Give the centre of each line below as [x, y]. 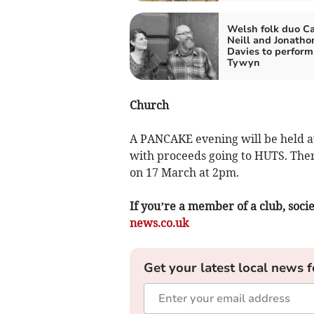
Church [149, 105]
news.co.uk [159, 223]
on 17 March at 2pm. [184, 172]
